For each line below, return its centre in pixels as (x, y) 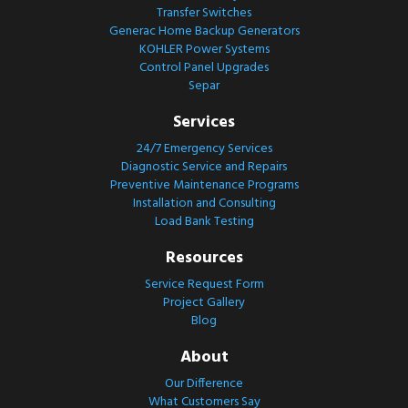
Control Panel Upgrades (204, 67)
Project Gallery (204, 302)
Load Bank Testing (204, 221)
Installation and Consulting (204, 203)
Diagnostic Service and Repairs (204, 167)
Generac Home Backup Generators (204, 31)
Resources (204, 258)
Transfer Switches (204, 13)
